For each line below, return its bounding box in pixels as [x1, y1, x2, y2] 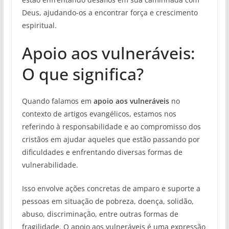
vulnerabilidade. [21, 160, 78, 170]
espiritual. [21, 20, 57, 31]
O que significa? [21, 63, 144, 85]
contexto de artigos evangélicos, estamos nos [21, 109, 176, 119]
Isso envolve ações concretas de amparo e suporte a [21, 184, 200, 194]
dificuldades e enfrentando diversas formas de [21, 147, 182, 157]
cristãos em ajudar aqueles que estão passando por [21, 134, 200, 145]
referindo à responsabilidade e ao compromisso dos [21, 122, 201, 132]
